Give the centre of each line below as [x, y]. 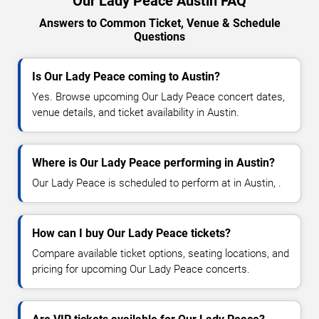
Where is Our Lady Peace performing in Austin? [153, 162]
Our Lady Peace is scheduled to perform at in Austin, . [157, 183]
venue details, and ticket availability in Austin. [136, 112]
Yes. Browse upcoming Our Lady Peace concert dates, [158, 96]
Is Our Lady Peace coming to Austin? [126, 76]
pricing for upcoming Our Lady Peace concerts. [141, 269]
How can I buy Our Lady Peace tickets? [131, 233]
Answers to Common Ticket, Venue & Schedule [159, 23]
